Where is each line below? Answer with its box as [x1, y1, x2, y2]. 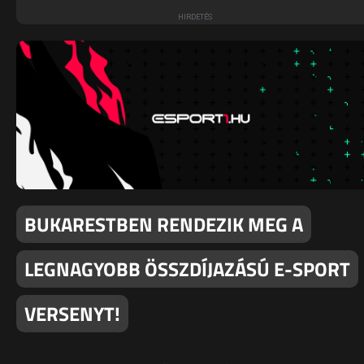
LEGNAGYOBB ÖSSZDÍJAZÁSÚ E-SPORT [24, 254, 350, 284]
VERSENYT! [24, 299, 120, 329]
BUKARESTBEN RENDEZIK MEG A [24, 210, 303, 240]
